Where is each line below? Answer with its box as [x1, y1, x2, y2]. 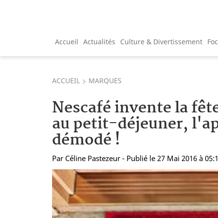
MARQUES [89, 75, 122, 85]
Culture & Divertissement [120, 36, 202, 46]
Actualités [83, 36, 115, 46]
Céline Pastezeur [65, 153, 120, 163]
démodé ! [52, 127, 120, 153]
